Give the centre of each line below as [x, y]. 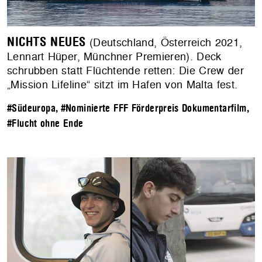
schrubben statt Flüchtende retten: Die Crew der [125, 71]
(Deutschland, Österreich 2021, [164, 43]
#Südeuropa [31, 109]
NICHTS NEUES [46, 42]
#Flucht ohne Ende [45, 124]
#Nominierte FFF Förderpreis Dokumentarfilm [154, 109]
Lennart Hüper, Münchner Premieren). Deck [114, 57]
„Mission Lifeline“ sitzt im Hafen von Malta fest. [123, 85]
